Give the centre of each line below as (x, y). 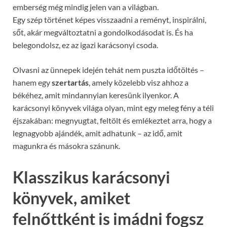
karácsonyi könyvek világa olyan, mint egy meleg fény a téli (113, 108)
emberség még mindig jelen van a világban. (86, 7)
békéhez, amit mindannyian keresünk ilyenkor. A (96, 95)
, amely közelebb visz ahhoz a (139, 83)
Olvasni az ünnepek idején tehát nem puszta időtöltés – (108, 70)
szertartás (70, 83)
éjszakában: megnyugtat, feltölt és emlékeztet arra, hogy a (112, 121)
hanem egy (32, 83)
